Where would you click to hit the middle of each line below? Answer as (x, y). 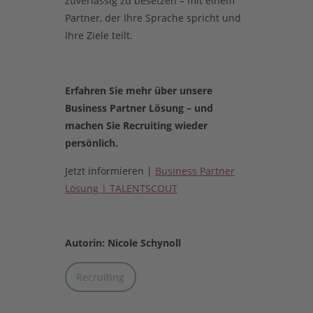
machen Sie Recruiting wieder (136, 126)
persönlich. (91, 143)
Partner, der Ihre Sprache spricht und (153, 18)
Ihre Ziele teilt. (99, 36)
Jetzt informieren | (110, 170)
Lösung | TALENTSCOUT (121, 188)
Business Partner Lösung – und (139, 108)
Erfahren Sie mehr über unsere (138, 91)
